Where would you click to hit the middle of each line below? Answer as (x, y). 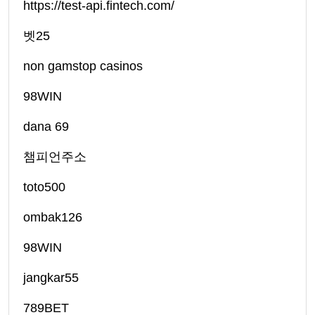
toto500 (44, 187)
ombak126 (53, 218)
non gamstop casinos (83, 66)
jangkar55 (51, 278)
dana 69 (46, 127)
